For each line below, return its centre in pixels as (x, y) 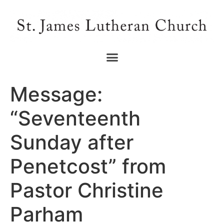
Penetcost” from (88, 166)
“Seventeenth (75, 118)
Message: (56, 94)
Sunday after (72, 142)
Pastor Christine (87, 190)
